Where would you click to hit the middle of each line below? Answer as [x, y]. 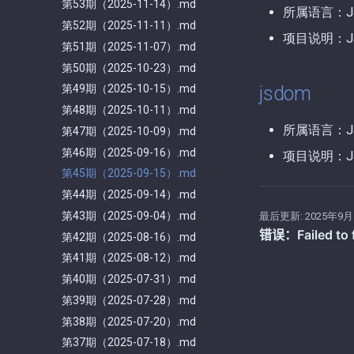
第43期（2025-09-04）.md [129, 215]
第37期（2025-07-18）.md [129, 343]
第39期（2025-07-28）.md [129, 300]
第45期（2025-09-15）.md [129, 173]
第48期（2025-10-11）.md [129, 110]
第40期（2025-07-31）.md [129, 279]
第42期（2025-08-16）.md [129, 237]
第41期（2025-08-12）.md [129, 258]
